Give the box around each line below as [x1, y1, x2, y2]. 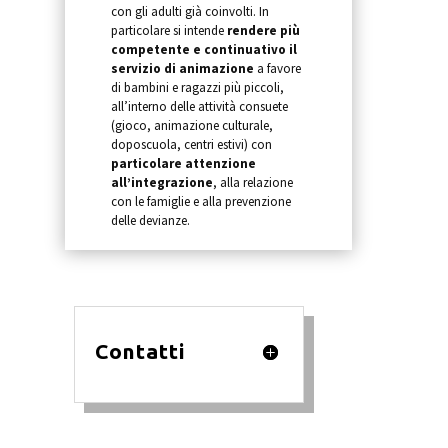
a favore [253, 60, 301, 77]
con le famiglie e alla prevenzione [110, 193, 291, 210]
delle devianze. [110, 212, 190, 229]
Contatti [94, 339, 185, 363]
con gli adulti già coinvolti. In [110, 3, 269, 20]
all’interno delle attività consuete [110, 98, 288, 115]
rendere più [226, 22, 300, 39]
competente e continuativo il [110, 41, 297, 58]
